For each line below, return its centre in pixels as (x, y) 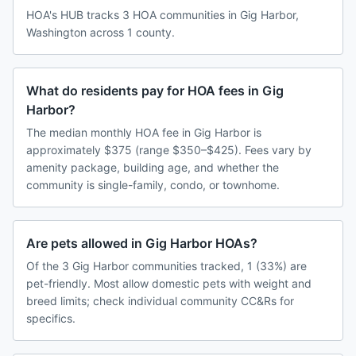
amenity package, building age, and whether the (153, 168)
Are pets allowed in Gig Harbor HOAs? (142, 244)
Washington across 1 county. (101, 33)
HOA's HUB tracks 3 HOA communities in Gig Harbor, (163, 15)
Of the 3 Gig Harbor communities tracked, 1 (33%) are (166, 266)
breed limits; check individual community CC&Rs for (160, 301)
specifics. (51, 319)
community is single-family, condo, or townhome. (153, 185)
